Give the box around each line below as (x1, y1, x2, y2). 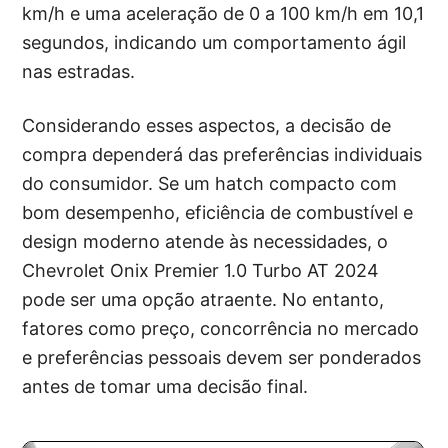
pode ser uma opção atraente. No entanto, (22, 289, 385, 310)
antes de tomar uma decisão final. (22, 376, 309, 397)
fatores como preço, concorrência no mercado (22, 318, 420, 339)
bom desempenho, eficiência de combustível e (22, 202, 414, 223)
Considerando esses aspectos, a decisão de (22, 115, 392, 136)
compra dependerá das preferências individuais (22, 144, 423, 165)
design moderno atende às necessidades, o (22, 231, 389, 252)
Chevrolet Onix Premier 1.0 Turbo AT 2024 (22, 260, 380, 281)
